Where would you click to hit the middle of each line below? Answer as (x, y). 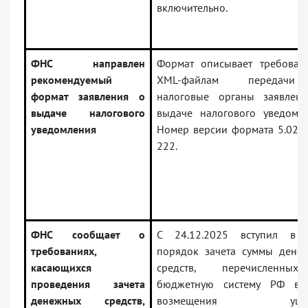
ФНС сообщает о (88, 235)
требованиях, (64, 251)
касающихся (61, 268)
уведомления (64, 130)
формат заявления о (88, 97)
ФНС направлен (88, 64)
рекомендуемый (71, 80)
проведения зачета (88, 284)
